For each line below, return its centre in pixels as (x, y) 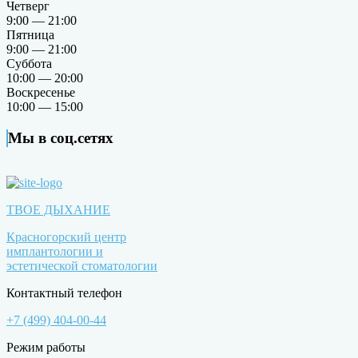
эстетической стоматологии (82, 266)
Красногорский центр (66, 237)
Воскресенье (41, 92)
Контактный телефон (64, 293)
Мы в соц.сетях (61, 137)
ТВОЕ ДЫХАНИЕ (58, 210)
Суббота (29, 64)
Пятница (30, 35)
